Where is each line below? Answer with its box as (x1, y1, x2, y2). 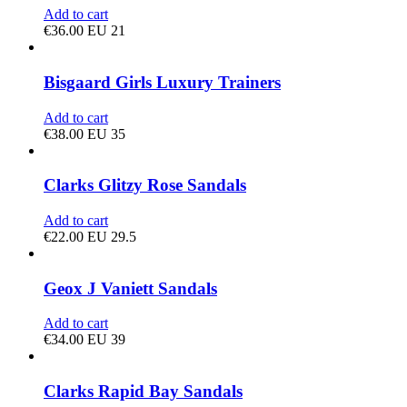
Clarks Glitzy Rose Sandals (44, 175, 246, 195)
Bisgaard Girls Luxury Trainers (44, 72, 281, 92)
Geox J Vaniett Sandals (44, 278, 217, 298)
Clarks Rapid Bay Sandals (44, 382, 243, 402)
